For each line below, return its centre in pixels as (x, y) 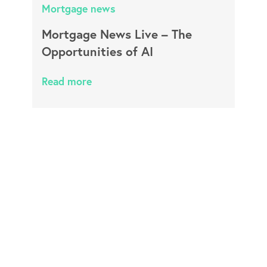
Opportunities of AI (97, 51)
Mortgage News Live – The (117, 34)
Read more (66, 81)
